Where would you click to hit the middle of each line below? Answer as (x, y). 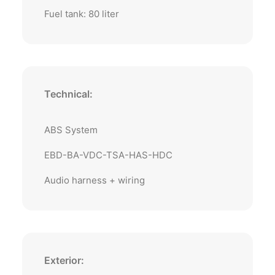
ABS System (71, 130)
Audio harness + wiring (95, 180)
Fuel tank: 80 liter (82, 14)
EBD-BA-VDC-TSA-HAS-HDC (108, 155)
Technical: (68, 94)
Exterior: (64, 260)
